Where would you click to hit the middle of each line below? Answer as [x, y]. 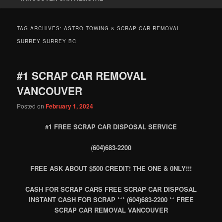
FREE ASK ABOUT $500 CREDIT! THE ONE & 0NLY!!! [111, 168]
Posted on [31, 106]
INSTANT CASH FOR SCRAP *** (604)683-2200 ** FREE [111, 199]
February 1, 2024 [70, 106]
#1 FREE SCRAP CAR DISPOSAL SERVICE [111, 126]
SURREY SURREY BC [47, 41]
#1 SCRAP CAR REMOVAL [82, 76]
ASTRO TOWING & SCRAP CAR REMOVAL [122, 28]
